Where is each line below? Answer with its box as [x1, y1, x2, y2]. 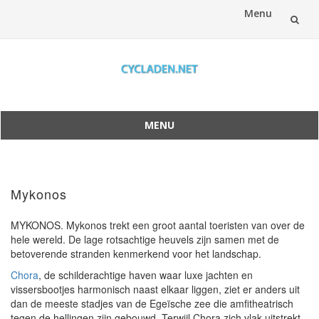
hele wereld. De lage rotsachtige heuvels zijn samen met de [11, 232, 279, 246]
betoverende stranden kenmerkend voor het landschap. [11, 246, 261, 261]
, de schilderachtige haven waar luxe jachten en [38, 268, 253, 282]
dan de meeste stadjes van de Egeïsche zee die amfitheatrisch [11, 296, 293, 310]
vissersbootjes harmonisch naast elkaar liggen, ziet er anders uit [11, 282, 300, 296]
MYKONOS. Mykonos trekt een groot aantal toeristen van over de [11, 218, 305, 232]
